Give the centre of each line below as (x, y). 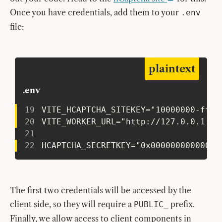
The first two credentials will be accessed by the (101, 190)
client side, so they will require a (72, 204)
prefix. (182, 204)
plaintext (172, 69)
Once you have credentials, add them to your (95, 12)
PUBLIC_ (151, 204)
